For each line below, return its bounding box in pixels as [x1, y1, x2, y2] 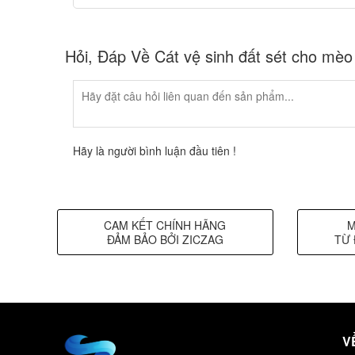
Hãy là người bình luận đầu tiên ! [73, 143, 236, 159]
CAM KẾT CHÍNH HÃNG [104, 217, 227, 234]
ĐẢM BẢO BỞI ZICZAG [106, 231, 223, 248]
